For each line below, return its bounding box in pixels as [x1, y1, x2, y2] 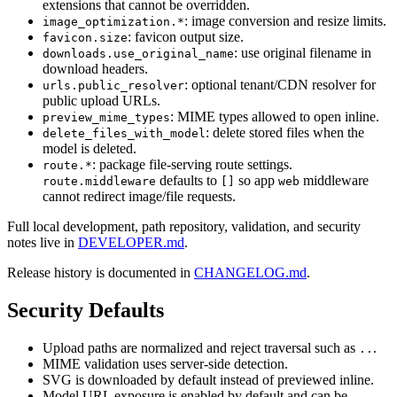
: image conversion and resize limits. [184, 13, 386, 29]
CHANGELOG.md [194, 265, 307, 281]
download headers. [43, 61, 148, 77]
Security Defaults [7, 299, 164, 323]
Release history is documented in [7, 265, 194, 281]
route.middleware [43, 175, 156, 189]
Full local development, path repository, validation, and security [7, 219, 361, 235]
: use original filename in [234, 45, 371, 61]
